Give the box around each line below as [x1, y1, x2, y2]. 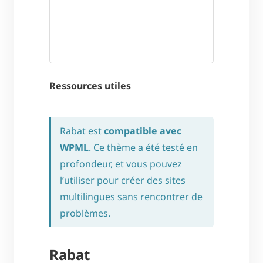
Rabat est [60, 124, 104, 137]
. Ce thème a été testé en [89, 140, 198, 154]
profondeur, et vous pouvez [60, 157, 182, 170]
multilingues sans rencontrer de [60, 190, 203, 203]
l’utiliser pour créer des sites [60, 173, 186, 187]
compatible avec [104, 124, 181, 137]
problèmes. [60, 206, 110, 220]
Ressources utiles [49, 79, 131, 92]
